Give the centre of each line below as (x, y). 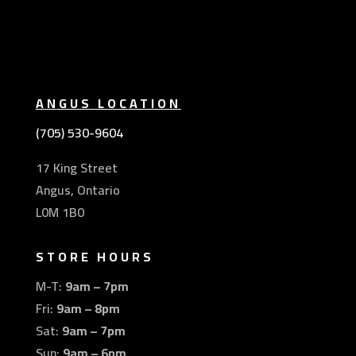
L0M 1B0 (60, 213)
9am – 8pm (88, 309)
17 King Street (76, 168)
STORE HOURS (95, 257)
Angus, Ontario (77, 190)
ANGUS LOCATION (108, 104)
